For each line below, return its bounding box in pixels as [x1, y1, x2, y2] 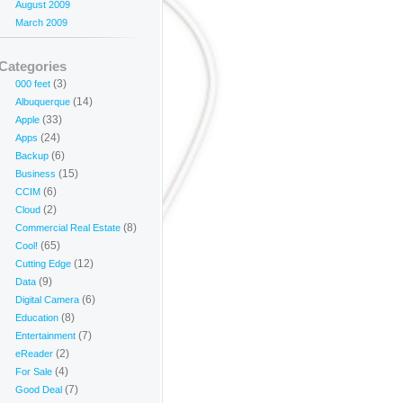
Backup [15, 150, 49, 161]
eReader [15, 348, 53, 359]
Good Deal [15, 384, 62, 395]
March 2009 [15, 17, 67, 28]
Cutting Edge [15, 258, 71, 269]
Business [15, 168, 56, 179]
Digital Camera [15, 294, 79, 305]
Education [15, 312, 58, 323]
